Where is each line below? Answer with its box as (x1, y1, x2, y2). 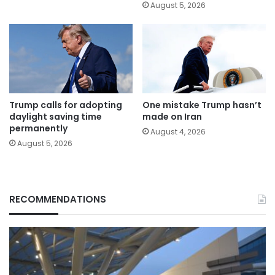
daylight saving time (9, 110, 102, 123)
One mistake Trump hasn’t (142, 99, 261, 112)
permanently (9, 122, 68, 135)
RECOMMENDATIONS (9, 193, 106, 206)
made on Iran (142, 110, 202, 123)
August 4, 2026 (150, 126, 206, 137)
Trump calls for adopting (9, 99, 122, 112)
